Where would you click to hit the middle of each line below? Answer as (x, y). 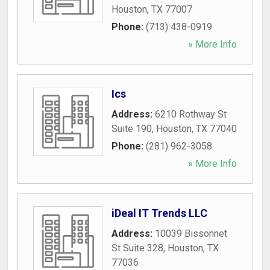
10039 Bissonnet (191, 234)
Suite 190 (132, 129)
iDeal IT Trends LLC (159, 213)
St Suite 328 (137, 248)
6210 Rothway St (191, 114)
